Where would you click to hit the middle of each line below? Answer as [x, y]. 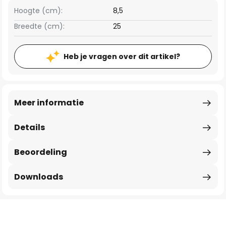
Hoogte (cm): [38, 11]
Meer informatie [49, 103]
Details [30, 127]
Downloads [39, 177]
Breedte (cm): [39, 26]
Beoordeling [41, 152]
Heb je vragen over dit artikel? [122, 56]
